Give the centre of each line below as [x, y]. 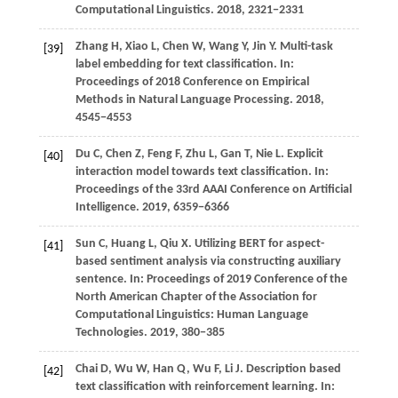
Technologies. [112, 333]
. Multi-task [303, 47]
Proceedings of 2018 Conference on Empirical [192, 83]
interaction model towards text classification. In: [202, 172]
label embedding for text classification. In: [184, 65]
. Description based [290, 370]
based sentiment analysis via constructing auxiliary [208, 262]
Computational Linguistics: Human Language [191, 315]
